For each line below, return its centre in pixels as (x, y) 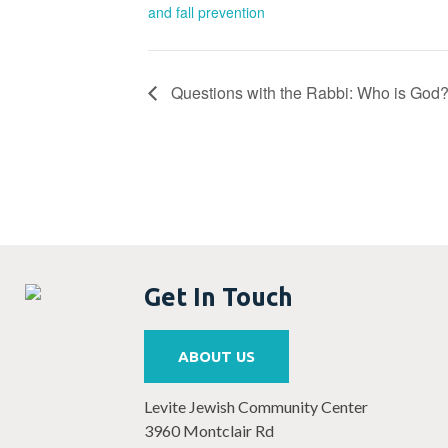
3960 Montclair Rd (209, 430)
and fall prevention (206, 12)
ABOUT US (216, 357)
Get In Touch (218, 296)
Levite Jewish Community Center (256, 406)
